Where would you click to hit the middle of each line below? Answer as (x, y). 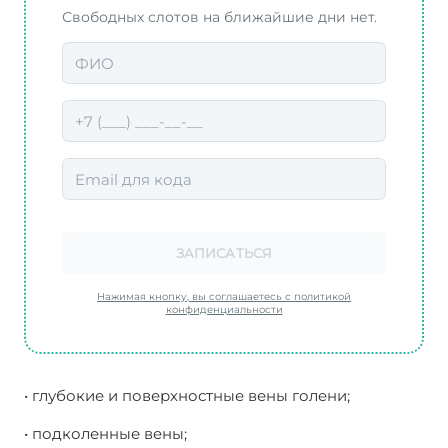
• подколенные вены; (105, 434)
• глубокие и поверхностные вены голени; (187, 396)
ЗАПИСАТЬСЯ (224, 253)
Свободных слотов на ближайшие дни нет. (219, 17)
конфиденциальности (224, 310)
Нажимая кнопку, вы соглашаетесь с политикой (224, 297)
